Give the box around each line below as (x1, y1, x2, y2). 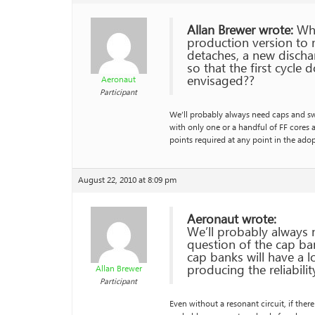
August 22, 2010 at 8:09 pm (78, 174, 176, 187)
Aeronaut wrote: (187, 210, 276, 230)
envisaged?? (187, 71, 255, 91)
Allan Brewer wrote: (187, 20, 293, 41)
